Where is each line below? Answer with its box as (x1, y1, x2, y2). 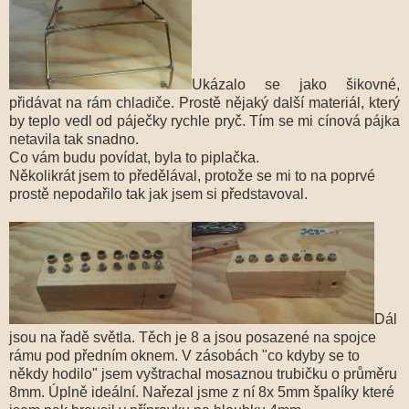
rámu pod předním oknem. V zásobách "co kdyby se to (9, 347, 360, 363)
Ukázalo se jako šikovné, (192, 76, 400, 92)
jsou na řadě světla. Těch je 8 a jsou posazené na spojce (9, 329, 376, 345)
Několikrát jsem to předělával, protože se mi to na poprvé (9, 167, 375, 184)
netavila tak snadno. (9, 131, 139, 147)
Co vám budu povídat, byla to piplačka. (9, 149, 259, 165)
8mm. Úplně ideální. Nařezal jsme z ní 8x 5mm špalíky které (9, 383, 394, 400)
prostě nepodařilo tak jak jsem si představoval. (9, 185, 308, 202)
